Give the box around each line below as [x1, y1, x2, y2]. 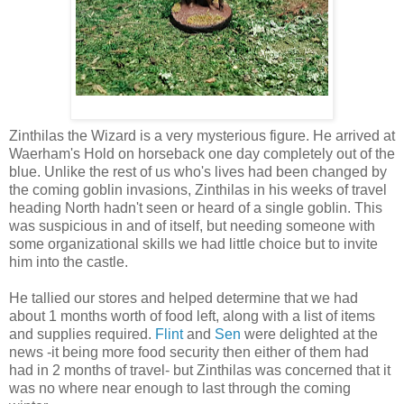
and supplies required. [9, 326, 155, 342]
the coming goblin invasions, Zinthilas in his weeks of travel [9, 182, 387, 197]
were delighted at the [241, 326, 378, 342]
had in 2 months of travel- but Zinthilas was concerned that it [9, 363, 390, 378]
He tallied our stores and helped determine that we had [9, 290, 358, 306]
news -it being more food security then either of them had [9, 344, 369, 360]
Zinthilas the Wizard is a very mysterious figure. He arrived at [9, 128, 395, 143]
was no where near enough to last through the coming [9, 381, 351, 396]
